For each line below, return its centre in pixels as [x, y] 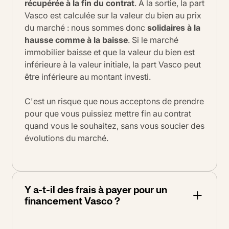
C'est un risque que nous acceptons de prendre [114, 101]
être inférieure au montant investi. [88, 76]
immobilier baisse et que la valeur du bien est [110, 52]
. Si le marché [153, 40]
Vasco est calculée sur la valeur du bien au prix [113, 15]
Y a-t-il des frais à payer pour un [96, 190]
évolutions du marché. [66, 138]
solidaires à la [174, 27]
